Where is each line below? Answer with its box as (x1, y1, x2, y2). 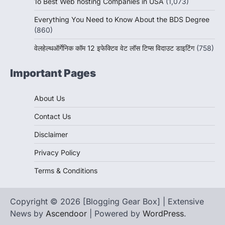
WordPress (143, 208, 184, 218)
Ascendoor (46, 208, 87, 218)
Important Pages (10, 66, 96, 79)
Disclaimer (34, 130, 68, 139)
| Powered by (87, 208, 143, 218)
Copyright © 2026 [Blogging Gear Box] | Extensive (10, 196, 204, 206)
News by (10, 208, 46, 218)
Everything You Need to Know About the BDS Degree (34, 15, 209, 24)
